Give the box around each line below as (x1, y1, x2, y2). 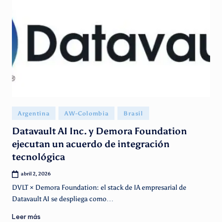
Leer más (12, 212, 41, 221)
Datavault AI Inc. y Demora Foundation (12, 125, 187, 137)
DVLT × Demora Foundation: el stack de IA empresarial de (12, 183, 186, 192)
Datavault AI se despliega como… (12, 195, 113, 204)
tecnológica (12, 151, 65, 163)
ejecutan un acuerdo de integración (12, 138, 169, 150)
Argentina (18, 110, 50, 117)
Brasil (123, 110, 143, 117)
